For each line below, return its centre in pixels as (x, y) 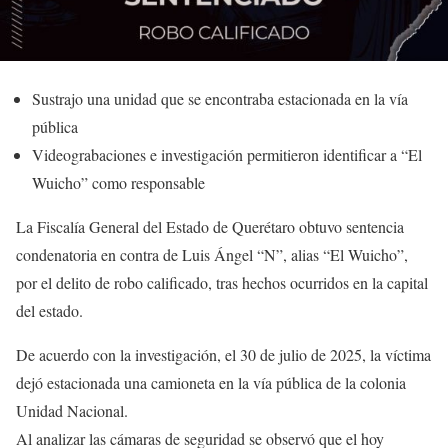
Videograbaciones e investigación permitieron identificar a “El (227, 154)
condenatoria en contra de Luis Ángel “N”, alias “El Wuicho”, (212, 254)
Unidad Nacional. (72, 410)
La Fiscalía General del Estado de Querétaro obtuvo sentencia (210, 226)
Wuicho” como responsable (118, 182)
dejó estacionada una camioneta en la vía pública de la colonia (211, 382)
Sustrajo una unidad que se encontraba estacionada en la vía (220, 98)
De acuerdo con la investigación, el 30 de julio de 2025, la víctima (223, 354)
